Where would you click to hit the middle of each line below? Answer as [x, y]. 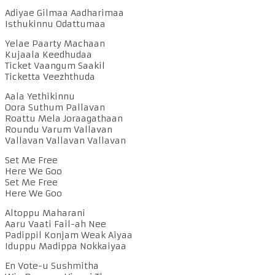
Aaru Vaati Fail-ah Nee [56, 224]
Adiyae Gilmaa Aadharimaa [64, 13]
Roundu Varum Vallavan [59, 130]
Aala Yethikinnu [40, 97]
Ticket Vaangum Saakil [55, 66]
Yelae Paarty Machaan [55, 44]
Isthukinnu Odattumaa [55, 24]
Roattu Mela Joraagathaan [64, 119]
